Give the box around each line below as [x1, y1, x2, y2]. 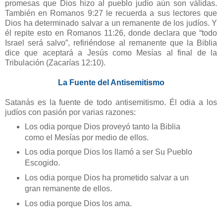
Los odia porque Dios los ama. [24, 199, 132, 208]
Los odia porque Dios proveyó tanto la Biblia [24, 122, 180, 131]
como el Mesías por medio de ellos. [24, 133, 149, 142]
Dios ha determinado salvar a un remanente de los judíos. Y [5, 18, 217, 27]
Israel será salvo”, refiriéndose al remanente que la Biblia [5, 38, 217, 47]
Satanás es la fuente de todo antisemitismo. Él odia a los [5, 98, 217, 107]
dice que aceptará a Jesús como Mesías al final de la [5, 48, 217, 57]
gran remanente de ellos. [24, 184, 114, 193]
